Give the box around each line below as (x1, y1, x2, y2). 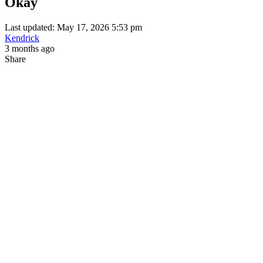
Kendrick (5, 32, 39, 43)
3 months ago (5, 43, 55, 53)
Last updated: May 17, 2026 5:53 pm (5, 22, 142, 32)
